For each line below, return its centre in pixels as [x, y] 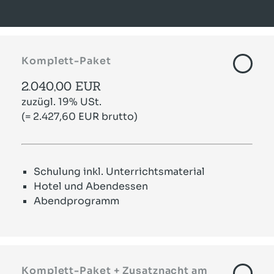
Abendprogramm [76, 201]
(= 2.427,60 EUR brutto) [80, 117]
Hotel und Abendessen [91, 187]
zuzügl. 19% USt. [61, 102]
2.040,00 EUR [61, 86]
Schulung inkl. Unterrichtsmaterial [119, 172]
